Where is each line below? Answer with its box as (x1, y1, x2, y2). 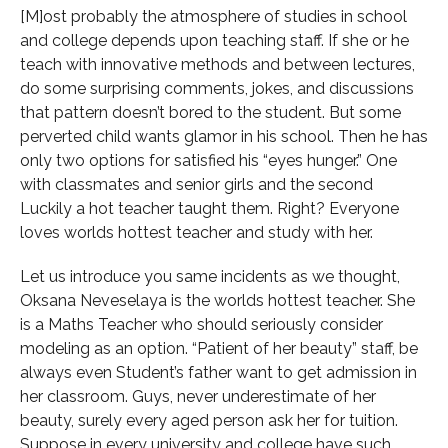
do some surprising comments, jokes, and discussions (20, 78, 414, 98)
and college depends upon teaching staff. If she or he (20, 30, 409, 50)
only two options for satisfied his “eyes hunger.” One (20, 150, 397, 170)
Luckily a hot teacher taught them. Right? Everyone (20, 198, 399, 218)
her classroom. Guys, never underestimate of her (20, 386, 376, 406)
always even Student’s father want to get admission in (20, 362, 417, 382)
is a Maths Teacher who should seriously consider (20, 314, 383, 334)
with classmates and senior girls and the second (20, 174, 373, 194)
